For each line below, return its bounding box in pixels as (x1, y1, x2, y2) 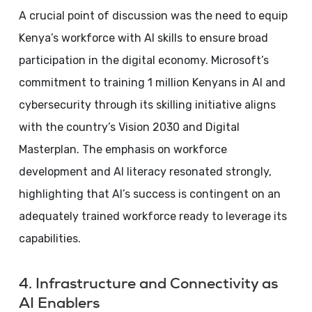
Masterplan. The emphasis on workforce (18, 143, 227, 156)
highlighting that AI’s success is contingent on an (18, 187, 281, 201)
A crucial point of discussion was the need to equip (18, 9, 288, 22)
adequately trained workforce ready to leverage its (18, 210, 287, 223)
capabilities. (18, 232, 81, 245)
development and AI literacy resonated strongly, (18, 165, 272, 178)
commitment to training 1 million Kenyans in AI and (18, 76, 286, 89)
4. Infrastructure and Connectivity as (18, 274, 278, 292)
